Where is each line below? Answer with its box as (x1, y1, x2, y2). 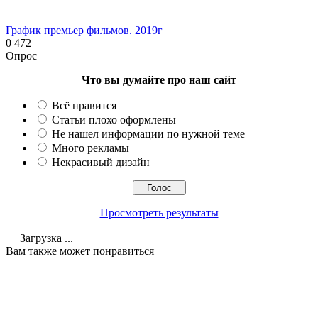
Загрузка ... (17, 232, 73, 245)
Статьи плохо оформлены (52, 114, 176, 126)
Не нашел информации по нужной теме (52, 128, 245, 141)
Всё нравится (52, 99, 116, 112)
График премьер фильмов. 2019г (6, 24, 163, 37)
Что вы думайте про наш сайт (82, 74, 236, 87)
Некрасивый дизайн (52, 156, 150, 169)
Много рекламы (52, 142, 129, 155)
